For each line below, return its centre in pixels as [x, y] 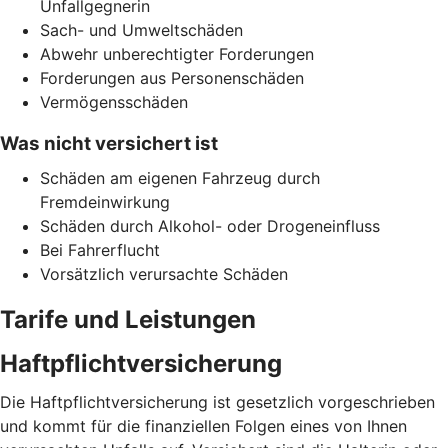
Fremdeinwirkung [105, 201]
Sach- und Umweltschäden [141, 29]
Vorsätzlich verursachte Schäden [164, 273]
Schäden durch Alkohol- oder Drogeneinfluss [210, 225]
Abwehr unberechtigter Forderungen [177, 53]
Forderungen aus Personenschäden [172, 77]
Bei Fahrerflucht [100, 249]
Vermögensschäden [114, 101]
